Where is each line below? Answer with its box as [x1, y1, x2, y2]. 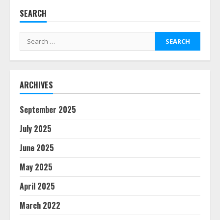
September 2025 [20, 104, 76, 116]
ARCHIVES [20, 79, 53, 91]
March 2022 [20, 199, 60, 212]
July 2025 [20, 123, 52, 135]
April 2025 [20, 180, 55, 192]
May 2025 [20, 161, 53, 173]
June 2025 [20, 142, 54, 154]
